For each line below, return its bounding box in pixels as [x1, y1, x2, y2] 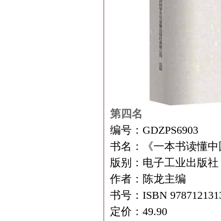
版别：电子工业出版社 [110, 156, 219, 169]
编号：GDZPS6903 [110, 124, 198, 136]
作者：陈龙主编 [110, 173, 186, 185]
